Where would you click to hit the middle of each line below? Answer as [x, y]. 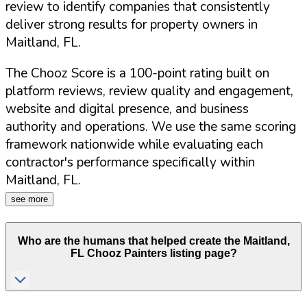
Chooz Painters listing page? [160, 254]
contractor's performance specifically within [130, 163]
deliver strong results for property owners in [132, 25]
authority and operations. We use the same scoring [151, 127]
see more [29, 199]
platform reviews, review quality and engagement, [149, 91]
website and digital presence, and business [127, 109]
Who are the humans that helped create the [130, 241]
